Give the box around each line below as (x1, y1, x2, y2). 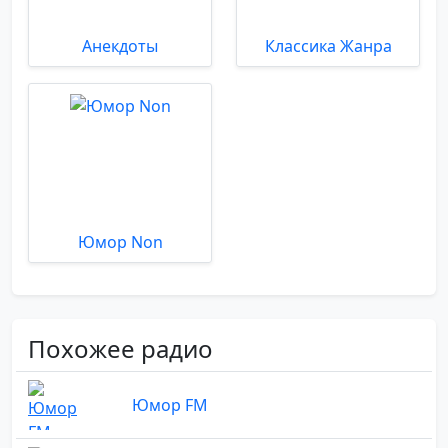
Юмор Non (77, 230, 163, 253)
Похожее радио (28, 331, 213, 365)
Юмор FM (132, 393, 208, 416)
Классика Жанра (264, 34, 392, 57)
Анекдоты (82, 34, 158, 57)
